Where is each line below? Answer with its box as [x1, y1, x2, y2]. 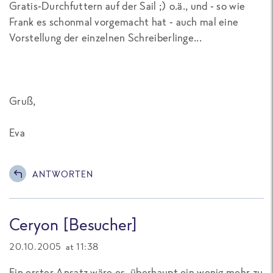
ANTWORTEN [32, 168, 93, 180]
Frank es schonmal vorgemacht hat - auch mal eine [9, 15, 239, 29]
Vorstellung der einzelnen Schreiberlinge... [9, 30, 202, 45]
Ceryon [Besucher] [9, 213, 138, 235]
